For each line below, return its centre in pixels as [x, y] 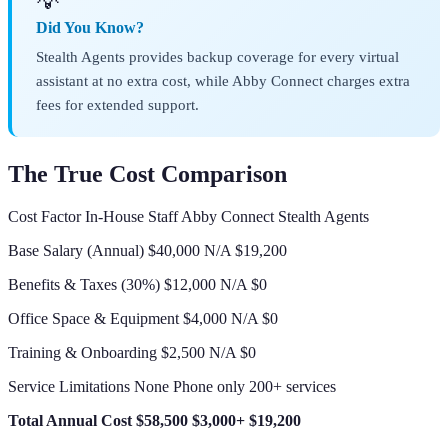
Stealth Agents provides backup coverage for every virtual [217, 57]
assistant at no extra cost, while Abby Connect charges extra [223, 81]
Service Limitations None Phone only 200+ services [172, 387]
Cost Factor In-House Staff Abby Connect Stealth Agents [188, 217]
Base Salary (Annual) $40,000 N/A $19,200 [147, 251]
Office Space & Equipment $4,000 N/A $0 [143, 319]
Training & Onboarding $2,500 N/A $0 [132, 353]
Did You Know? [90, 28]
